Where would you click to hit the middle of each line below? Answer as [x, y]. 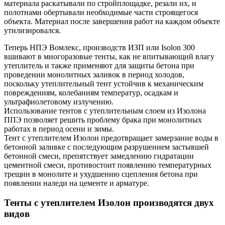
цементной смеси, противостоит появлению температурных [108, 165]
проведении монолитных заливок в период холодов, [94, 74]
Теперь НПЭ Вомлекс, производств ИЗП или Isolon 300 [99, 47]
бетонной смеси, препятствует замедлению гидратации [99, 156]
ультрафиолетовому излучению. [59, 101]
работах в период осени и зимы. [59, 129]
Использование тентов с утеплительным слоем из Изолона [105, 110]
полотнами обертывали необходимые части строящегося [101, 12]
